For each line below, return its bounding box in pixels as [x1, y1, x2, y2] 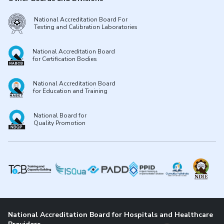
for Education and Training [33, 87, 107, 95]
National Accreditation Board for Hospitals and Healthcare [8, 210, 213, 219]
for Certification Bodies [32, 55, 97, 63]
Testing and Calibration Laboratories [34, 23, 137, 31]
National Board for [33, 111, 86, 119]
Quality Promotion [33, 119, 85, 127]
